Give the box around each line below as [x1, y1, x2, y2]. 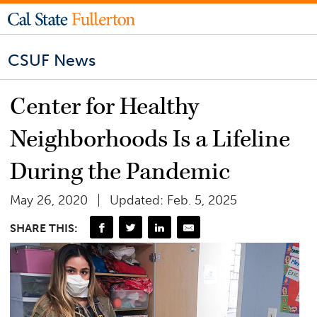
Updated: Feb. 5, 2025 [110, 192, 238, 209]
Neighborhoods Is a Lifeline [10, 124, 291, 156]
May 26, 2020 [10, 192, 88, 209]
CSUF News [8, 50, 96, 71]
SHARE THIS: [10, 221, 79, 235]
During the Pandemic [10, 156, 231, 188]
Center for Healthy [10, 91, 200, 123]
